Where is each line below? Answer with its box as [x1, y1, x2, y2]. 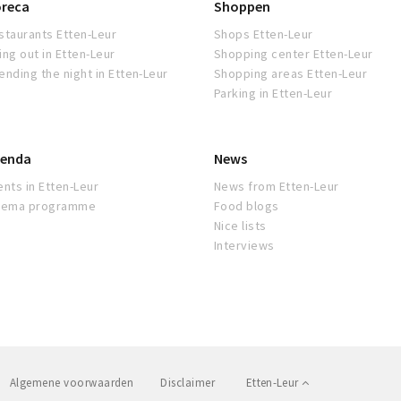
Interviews [214, 237, 275, 253]
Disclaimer [160, 375, 216, 390]
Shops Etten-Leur [214, 26, 313, 42]
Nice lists [214, 218, 267, 234]
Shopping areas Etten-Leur [214, 65, 367, 81]
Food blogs [214, 198, 279, 214]
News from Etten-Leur [214, 178, 339, 194]
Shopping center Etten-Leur [214, 46, 373, 62]
